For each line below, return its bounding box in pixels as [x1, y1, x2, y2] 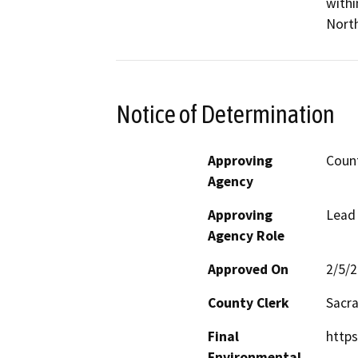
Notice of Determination [116, 99, 335, 129]
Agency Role [208, 226, 284, 245]
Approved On [208, 260, 288, 278]
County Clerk [208, 293, 289, 312]
